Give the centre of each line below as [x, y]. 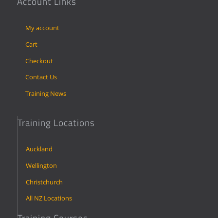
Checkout [39, 61]
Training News [45, 93]
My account [42, 28]
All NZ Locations [49, 198]
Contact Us [41, 77]
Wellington [41, 165]
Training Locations [56, 123]
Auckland [39, 149]
